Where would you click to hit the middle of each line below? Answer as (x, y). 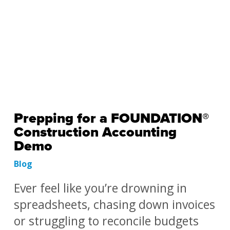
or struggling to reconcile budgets (106, 221)
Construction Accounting (95, 132)
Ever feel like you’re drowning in (100, 188)
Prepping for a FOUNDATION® (111, 118)
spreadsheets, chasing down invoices (114, 204)
